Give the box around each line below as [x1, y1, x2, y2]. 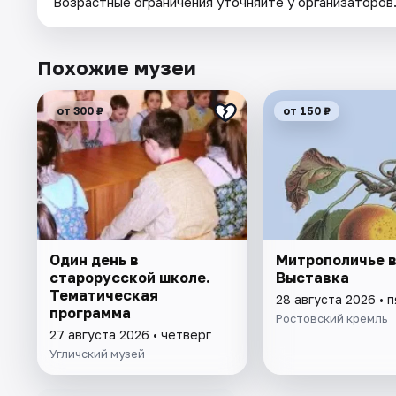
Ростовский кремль [275, 311, 387, 326]
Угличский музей [49, 346, 145, 362]
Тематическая [49, 286, 158, 305]
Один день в [49, 251, 139, 270]
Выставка [275, 269, 349, 287]
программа [49, 304, 131, 323]
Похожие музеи [37, 56, 196, 80]
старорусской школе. [49, 269, 210, 287]
